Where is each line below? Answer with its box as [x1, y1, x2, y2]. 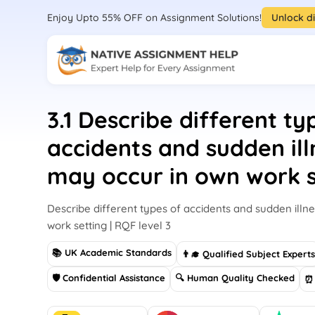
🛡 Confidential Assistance [52, 272, 166, 283]
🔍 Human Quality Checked [175, 272, 295, 283]
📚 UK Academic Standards [52, 247, 172, 258]
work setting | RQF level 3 [47, 219, 172, 232]
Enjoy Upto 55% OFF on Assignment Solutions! [47, 11, 262, 24]
